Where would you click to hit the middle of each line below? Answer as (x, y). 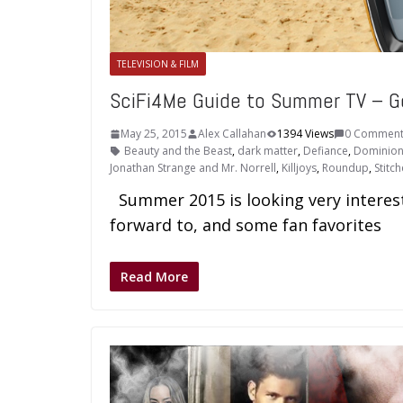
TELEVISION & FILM (158, 64)
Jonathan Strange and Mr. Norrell (193, 168)
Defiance (326, 151)
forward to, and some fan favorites (246, 225)
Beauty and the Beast (178, 151)
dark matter (268, 151)
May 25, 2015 (154, 134)
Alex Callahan (232, 134)
